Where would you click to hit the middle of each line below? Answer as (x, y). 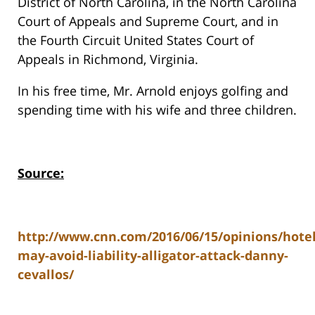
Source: (41, 173)
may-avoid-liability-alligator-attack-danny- (153, 256)
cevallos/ (46, 275)
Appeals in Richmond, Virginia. (108, 59)
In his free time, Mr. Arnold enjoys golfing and (153, 91)
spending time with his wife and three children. (157, 110)
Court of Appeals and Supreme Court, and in (148, 21)
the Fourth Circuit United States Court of (136, 40)
